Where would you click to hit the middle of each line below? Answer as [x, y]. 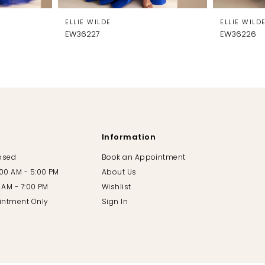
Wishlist [116, 188]
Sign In [115, 203]
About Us [119, 173]
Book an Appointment [143, 158]
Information [129, 138]
